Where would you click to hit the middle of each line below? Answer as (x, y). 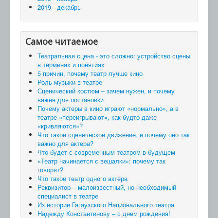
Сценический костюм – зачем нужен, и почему (106, 91)
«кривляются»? (60, 126)
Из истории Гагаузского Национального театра (106, 204)
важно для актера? (65, 143)
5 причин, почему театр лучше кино (90, 73)
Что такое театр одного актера (82, 178)
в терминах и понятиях (71, 64)
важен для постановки (71, 99)
